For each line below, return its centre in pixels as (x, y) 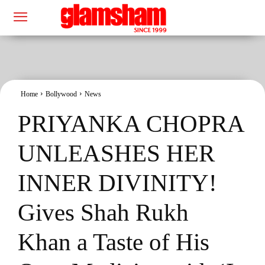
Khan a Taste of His (114, 242)
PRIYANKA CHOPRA (131, 123)
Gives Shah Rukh (103, 212)
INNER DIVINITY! (117, 182)
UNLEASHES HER (116, 153)
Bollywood (61, 94)
